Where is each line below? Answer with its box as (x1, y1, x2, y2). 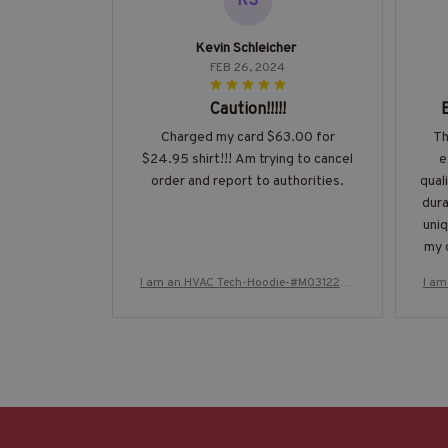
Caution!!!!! (209, 99, 286, 120)
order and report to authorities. (151, 172, 344, 190)
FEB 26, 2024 (210, 59, 285, 76)
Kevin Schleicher (195, 39, 296, 57)
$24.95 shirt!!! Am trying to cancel (142, 150, 353, 168)
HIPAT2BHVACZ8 (201, 293, 294, 310)
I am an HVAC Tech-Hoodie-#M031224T (140, 274, 355, 291)
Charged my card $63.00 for (160, 128, 335, 146)
